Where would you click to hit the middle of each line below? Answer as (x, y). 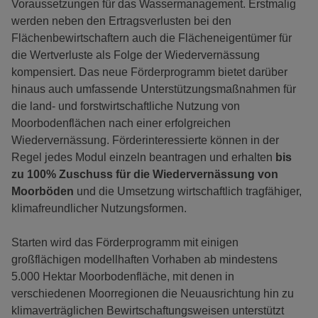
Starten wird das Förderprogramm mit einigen (125, 243)
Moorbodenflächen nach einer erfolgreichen (121, 124)
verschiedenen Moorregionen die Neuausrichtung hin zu (153, 294)
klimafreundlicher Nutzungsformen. (100, 209)
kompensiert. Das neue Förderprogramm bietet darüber (149, 72)
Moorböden (43, 192)
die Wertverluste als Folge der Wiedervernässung (136, 55)
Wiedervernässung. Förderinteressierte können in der (145, 141)
